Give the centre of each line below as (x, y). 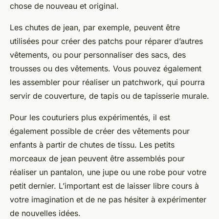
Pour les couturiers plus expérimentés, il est (90, 118)
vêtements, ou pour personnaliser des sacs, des (98, 55)
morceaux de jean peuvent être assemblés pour (97, 159)
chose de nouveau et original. (64, 6)
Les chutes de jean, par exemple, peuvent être (95, 28)
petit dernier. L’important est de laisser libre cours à (104, 186)
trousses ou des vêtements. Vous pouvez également (106, 69)
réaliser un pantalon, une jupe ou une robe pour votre (108, 172)
